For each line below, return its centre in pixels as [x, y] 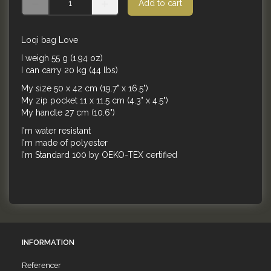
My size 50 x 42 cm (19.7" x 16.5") [86, 89]
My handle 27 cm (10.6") [68, 113]
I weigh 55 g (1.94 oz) [62, 58]
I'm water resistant [57, 131]
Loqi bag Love [50, 40]
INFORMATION [48, 242]
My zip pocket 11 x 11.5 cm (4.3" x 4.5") [96, 101]
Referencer [41, 265]
